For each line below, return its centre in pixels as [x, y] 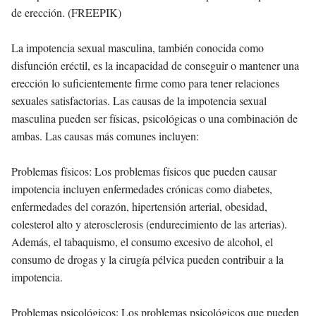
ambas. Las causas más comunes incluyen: [105, 136]
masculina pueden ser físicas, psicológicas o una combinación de [154, 119]
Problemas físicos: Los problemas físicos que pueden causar [144, 171]
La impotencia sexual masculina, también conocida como [138, 48]
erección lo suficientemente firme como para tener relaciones [145, 83]
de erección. [39, 13]
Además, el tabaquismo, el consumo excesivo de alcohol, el [142, 242]
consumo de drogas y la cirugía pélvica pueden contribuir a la [147, 260]
